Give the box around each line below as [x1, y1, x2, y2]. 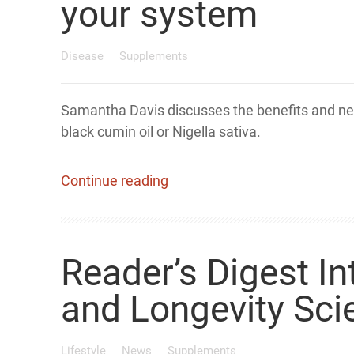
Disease [61, 49, 107, 63]
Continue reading [61, 172, 168, 189]
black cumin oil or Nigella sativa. [61, 123, 261, 140]
